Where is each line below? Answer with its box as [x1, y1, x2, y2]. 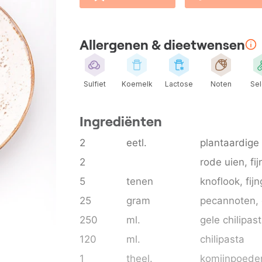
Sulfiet [84, 79, 106, 88]
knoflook [200, 175, 240, 187]
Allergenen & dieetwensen [80, 36, 245, 53]
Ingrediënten [80, 112, 162, 129]
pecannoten [200, 194, 256, 206]
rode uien [200, 156, 244, 168]
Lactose [165, 79, 193, 88]
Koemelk [121, 79, 153, 88]
